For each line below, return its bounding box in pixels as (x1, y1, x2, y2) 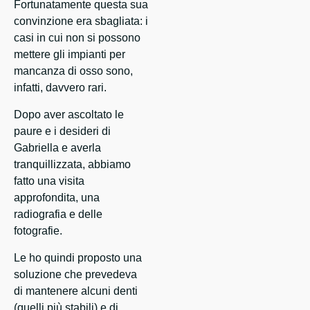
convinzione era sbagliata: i (14, 15, 148, 28)
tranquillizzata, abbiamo (14, 158, 131, 171)
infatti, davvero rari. (14, 82, 107, 94)
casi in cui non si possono (14, 32, 140, 44)
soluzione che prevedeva (14, 268, 137, 281)
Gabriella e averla (14, 142, 101, 154)
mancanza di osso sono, (14, 65, 133, 77)
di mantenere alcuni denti (14, 285, 138, 298)
